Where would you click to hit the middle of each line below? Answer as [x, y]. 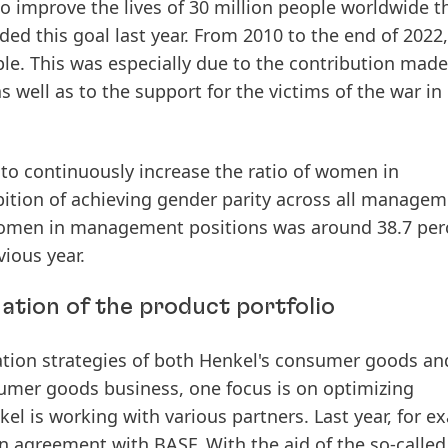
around [341, 227]
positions [228, 227]
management [127, 227]
